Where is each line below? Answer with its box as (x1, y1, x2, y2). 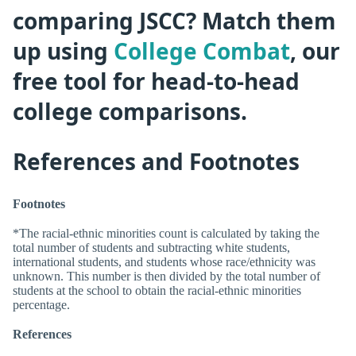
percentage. (13, 298, 70, 312)
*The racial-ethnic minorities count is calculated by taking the (13, 226, 319, 241)
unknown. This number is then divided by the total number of (13, 269, 320, 284)
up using (13, 35, 114, 66)
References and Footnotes (13, 146, 300, 177)
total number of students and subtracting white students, (13, 241, 290, 255)
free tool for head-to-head (13, 65, 300, 96)
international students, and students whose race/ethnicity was (13, 255, 315, 269)
